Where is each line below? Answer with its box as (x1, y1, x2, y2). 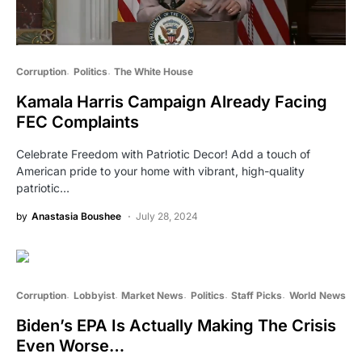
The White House (114, 65, 193, 78)
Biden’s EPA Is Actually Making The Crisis (16, 316, 336, 336)
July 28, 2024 (136, 210, 198, 223)
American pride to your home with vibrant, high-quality (16, 164, 305, 179)
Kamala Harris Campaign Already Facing (16, 92, 327, 112)
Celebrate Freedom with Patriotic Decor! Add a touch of (16, 147, 310, 162)
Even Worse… (16, 336, 124, 356)
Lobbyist (73, 289, 115, 302)
